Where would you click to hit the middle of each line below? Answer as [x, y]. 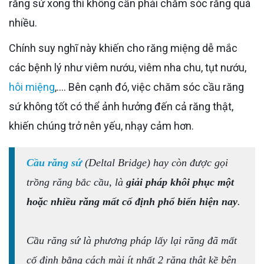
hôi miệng [32, 87]
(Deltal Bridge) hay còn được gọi [155, 162]
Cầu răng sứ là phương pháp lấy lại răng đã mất [132, 240]
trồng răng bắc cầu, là [76, 182]
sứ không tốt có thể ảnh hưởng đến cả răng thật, [121, 106]
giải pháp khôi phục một [180, 182]
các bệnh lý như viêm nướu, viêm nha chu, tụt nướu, [128, 67]
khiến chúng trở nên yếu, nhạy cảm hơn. [101, 126]
